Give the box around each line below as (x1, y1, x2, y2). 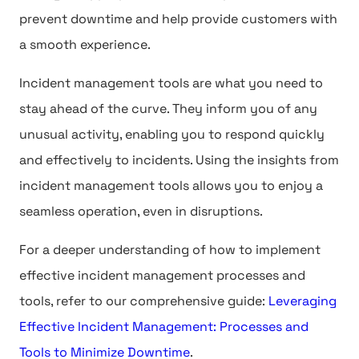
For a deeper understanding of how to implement (19, 241, 321, 258)
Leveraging (268, 292, 337, 309)
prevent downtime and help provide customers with (19, 10, 337, 27)
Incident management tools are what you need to (19, 75, 323, 91)
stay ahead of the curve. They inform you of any (19, 100, 317, 117)
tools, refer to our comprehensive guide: (19, 292, 268, 309)
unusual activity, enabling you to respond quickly (19, 126, 325, 143)
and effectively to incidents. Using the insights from (19, 151, 339, 168)
